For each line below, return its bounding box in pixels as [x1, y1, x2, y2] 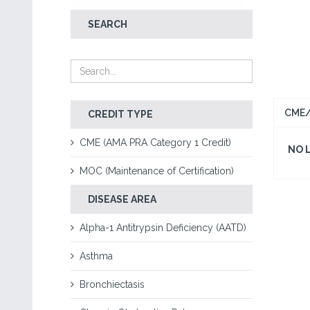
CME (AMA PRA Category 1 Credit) [80, 137, 231, 148]
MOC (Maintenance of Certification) [80, 165, 234, 176]
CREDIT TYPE [88, 109, 153, 120]
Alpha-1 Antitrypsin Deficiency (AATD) [80, 222, 246, 233]
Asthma [80, 250, 113, 262]
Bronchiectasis [80, 279, 145, 290]
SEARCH [88, 19, 127, 30]
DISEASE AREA [88, 194, 156, 205]
